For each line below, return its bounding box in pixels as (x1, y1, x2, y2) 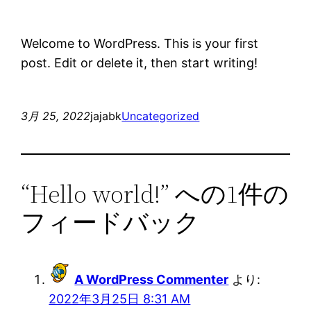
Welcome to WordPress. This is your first (21, 35, 259, 51)
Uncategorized (121, 108, 200, 123)
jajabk (90, 108, 122, 123)
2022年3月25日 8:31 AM (49, 291, 191, 306)
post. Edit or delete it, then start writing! (21, 55, 258, 70)
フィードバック (21, 205, 201, 239)
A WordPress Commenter (74, 271, 229, 287)
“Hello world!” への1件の (21, 176, 289, 211)
